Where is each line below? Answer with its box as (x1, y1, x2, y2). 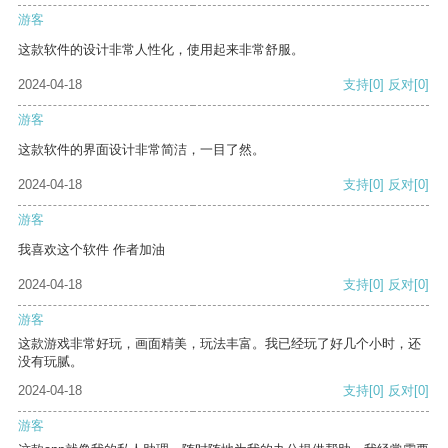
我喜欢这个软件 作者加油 (18, 242, 165, 258)
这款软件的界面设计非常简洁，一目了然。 (18, 142, 265, 158)
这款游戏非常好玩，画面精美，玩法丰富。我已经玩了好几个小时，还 (18, 336, 421, 352)
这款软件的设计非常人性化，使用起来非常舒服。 (18, 42, 304, 58)
